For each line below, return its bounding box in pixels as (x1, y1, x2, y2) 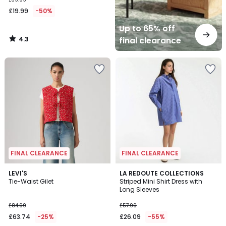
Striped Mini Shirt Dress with (120, 177, 202, 186)
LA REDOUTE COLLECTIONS (120, 169, 204, 178)
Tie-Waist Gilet (9, 177, 53, 186)
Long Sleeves (120, 185, 159, 194)
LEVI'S (9, 169, 27, 178)
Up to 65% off (119, 23, 175, 34)
